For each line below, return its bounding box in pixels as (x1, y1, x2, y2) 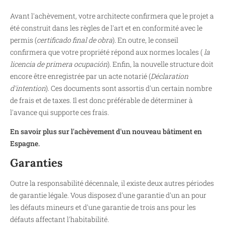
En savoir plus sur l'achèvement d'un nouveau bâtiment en (10, 127, 202, 137)
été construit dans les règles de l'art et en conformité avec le (10, 23, 202, 33)
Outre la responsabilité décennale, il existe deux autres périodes (10, 178, 214, 188)
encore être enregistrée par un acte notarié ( (10, 71, 151, 81)
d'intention (10, 83, 46, 93)
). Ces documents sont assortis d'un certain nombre (46, 83, 212, 93)
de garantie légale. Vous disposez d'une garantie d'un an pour (10, 190, 206, 200)
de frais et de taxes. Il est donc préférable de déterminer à (10, 95, 193, 105)
